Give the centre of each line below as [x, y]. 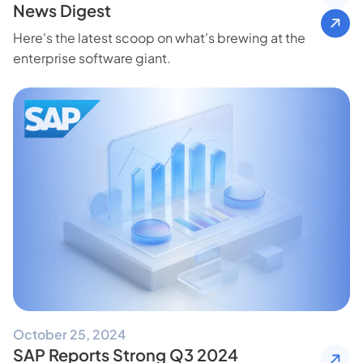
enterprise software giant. [92, 58]
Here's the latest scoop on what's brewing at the [159, 37]
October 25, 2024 [69, 335]
